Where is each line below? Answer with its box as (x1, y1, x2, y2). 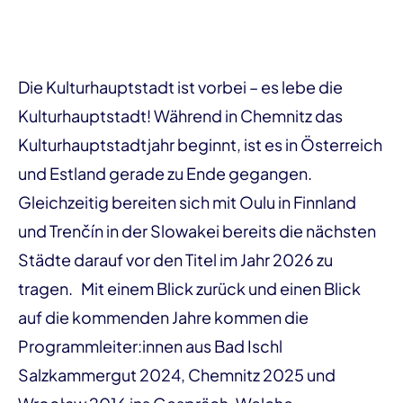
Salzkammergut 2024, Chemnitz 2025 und (18, 364, 336, 385)
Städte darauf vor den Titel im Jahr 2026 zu (18, 249, 333, 270)
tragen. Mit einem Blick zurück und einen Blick (18, 278, 361, 299)
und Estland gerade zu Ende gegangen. (18, 163, 312, 184)
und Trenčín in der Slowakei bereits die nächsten (18, 220, 376, 241)
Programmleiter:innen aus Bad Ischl (18, 336, 282, 356)
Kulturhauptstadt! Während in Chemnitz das (18, 105, 343, 126)
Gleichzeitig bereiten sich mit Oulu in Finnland (18, 192, 356, 212)
